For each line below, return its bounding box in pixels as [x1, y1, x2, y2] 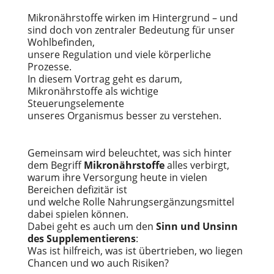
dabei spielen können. [27, 207, 128, 221]
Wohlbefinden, [27, 35, 95, 49]
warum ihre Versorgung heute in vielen [27, 171, 207, 184]
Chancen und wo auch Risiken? [27, 256, 169, 270]
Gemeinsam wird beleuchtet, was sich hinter [27, 146, 232, 160]
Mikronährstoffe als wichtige [27, 84, 158, 98]
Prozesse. [27, 60, 72, 73]
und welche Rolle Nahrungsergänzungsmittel [27, 195, 234, 209]
